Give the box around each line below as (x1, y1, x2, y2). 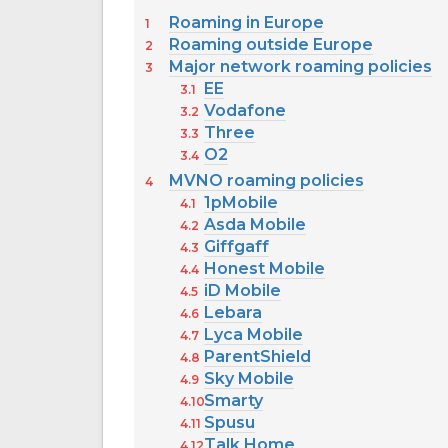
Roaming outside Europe (169, 35, 373, 55)
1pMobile (203, 193, 278, 213)
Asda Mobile (203, 215, 306, 235)
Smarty (203, 391, 263, 411)
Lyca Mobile (203, 325, 303, 345)
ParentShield (203, 347, 311, 367)
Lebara (203, 303, 262, 323)
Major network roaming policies (169, 57, 432, 77)
